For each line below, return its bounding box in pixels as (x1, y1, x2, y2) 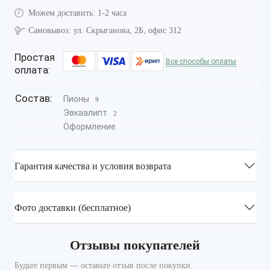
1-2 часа (98, 8, 127, 18)
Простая (14, 51, 55, 64)
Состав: (15, 92, 52, 105)
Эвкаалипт (63, 108, 109, 118)
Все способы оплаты (166, 57, 236, 66)
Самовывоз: (28, 26, 71, 36)
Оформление (63, 122, 116, 132)
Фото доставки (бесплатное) (14, 202, 131, 213)
